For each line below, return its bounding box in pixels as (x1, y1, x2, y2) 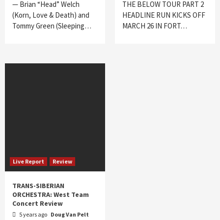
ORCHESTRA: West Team (12, 190, 89, 199)
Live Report (13, 157, 44, 165)
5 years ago (18, 210, 48, 218)
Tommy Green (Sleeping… (12, 21, 91, 30)
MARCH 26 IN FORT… (122, 21, 187, 30)
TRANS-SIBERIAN (12, 181, 64, 190)
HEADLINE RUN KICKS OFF (122, 10, 205, 20)
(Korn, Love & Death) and (12, 10, 89, 20)
